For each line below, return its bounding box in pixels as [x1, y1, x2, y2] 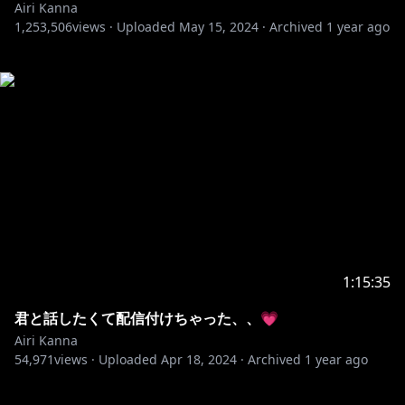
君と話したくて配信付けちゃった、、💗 [14, 308, 278, 328]
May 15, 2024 [179, 18, 259, 35]
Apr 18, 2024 [161, 351, 237, 368]
